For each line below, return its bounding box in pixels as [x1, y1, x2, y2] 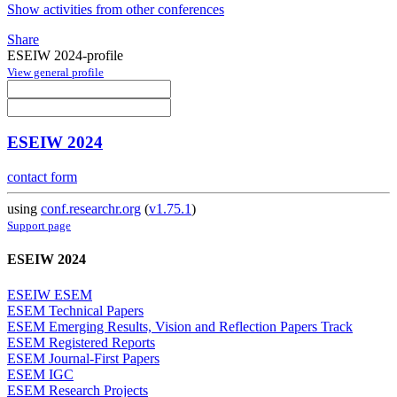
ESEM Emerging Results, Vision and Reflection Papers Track [7, 318, 353, 334]
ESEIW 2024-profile [7, 47, 123, 63]
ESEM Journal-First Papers [7, 350, 160, 366]
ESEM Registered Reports [7, 334, 155, 350]
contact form [7, 169, 77, 185]
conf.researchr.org [41, 201, 141, 217]
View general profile [7, 65, 104, 79]
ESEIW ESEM [7, 286, 92, 302]
